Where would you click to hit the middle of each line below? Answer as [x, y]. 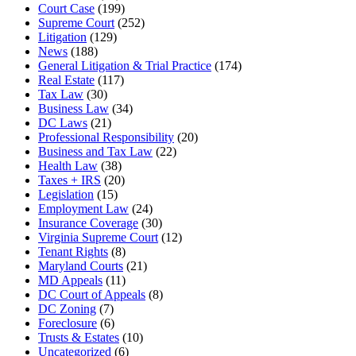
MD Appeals [70, 280]
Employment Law [83, 208]
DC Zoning [67, 308]
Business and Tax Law [95, 151]
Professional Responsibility [106, 137]
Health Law [68, 165]
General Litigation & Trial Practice [125, 65]
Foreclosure [68, 323]
